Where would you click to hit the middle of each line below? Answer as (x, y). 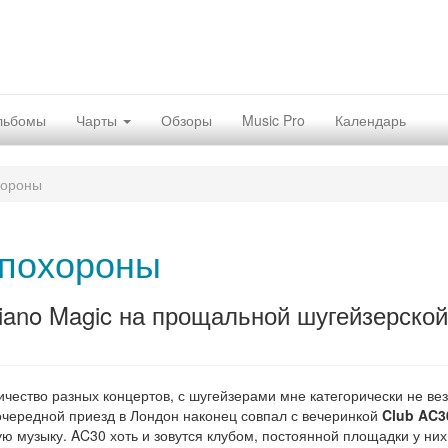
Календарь (370, 120)
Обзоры (186, 120)
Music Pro (273, 120)
